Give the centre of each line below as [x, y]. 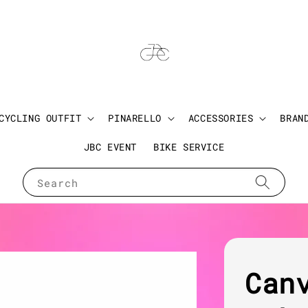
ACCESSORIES [221, 118]
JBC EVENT [110, 147]
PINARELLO [135, 118]
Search [58, 183]
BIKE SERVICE [189, 147]
